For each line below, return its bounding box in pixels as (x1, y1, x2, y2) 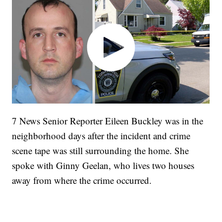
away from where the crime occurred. (12, 173, 152, 186)
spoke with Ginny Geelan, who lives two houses (12, 159, 195, 171)
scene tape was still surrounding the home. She (12, 144, 189, 157)
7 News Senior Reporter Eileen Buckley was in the (12, 114, 204, 127)
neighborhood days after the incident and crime (12, 129, 191, 142)
